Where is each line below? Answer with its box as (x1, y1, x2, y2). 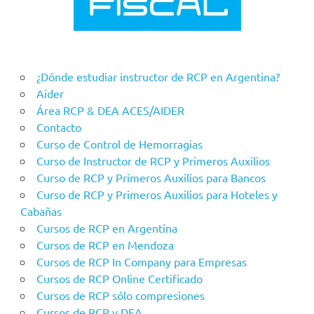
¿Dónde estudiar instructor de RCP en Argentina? (36, 69, 280, 83)
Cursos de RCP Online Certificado (36, 271, 203, 285)
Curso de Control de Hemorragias (36, 136, 203, 151)
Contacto (36, 119, 81, 134)
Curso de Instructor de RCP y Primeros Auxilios (36, 153, 270, 168)
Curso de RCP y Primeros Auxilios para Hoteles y (36, 186, 278, 201)
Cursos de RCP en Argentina (36, 220, 177, 235)
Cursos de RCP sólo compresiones (36, 287, 205, 302)
